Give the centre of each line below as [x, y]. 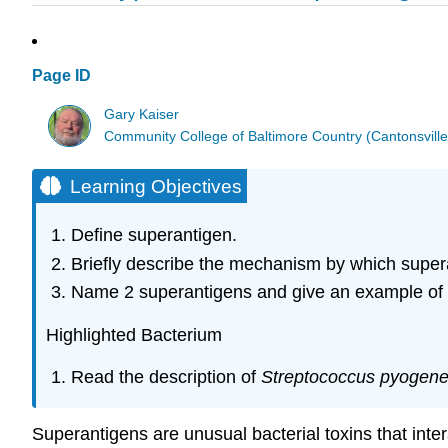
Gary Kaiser [142, 114]
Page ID [61, 76]
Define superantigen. [153, 235]
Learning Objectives [156, 186]
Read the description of [165, 377]
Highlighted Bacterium [134, 334]
